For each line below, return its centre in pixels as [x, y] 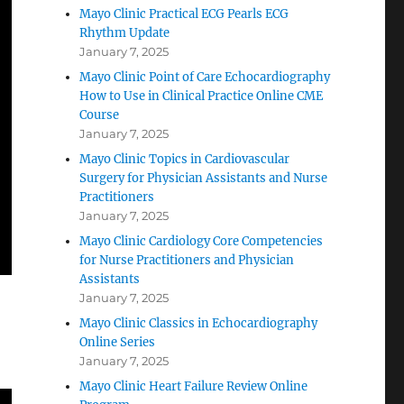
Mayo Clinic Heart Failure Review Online [194, 386]
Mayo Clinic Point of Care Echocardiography [205, 77]
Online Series [118, 342]
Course [100, 115]
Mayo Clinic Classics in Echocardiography [199, 323]
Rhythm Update [125, 33]
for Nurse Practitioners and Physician [187, 260]
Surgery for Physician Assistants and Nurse [204, 178]
